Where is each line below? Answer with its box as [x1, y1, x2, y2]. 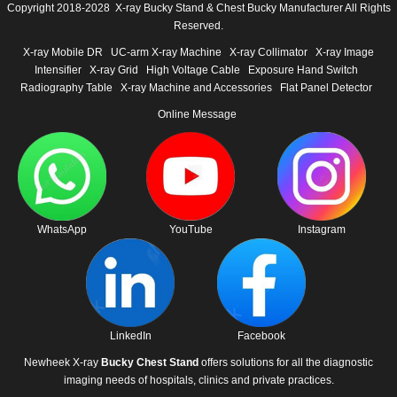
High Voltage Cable [145, 63, 240, 76]
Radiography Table [19, 81, 113, 94]
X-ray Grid [89, 63, 138, 76]
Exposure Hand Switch [247, 63, 358, 76]
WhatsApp [37, 222, 87, 236]
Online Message [158, 107, 237, 121]
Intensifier [34, 63, 82, 76]
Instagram [298, 222, 346, 236]
